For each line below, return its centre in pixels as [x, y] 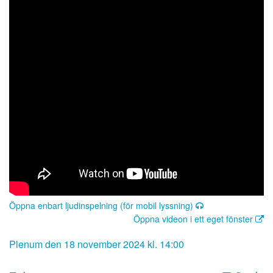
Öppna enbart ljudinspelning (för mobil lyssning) [102, 205]
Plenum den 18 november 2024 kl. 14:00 [97, 244]
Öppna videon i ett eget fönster [194, 219]
